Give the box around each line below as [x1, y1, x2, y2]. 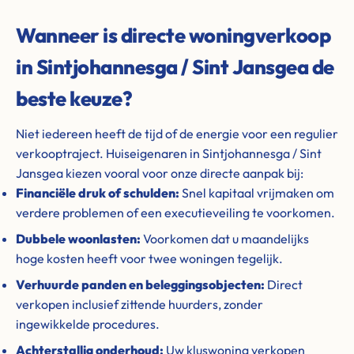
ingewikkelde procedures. [16, 316, 160, 332]
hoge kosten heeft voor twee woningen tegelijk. [16, 250, 283, 266]
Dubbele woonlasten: [16, 231, 141, 247]
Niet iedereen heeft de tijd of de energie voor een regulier [16, 126, 338, 141]
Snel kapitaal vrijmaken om [179, 185, 334, 201]
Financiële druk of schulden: [16, 185, 179, 201]
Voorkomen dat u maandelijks [141, 231, 309, 247]
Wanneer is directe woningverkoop [16, 22, 330, 48]
